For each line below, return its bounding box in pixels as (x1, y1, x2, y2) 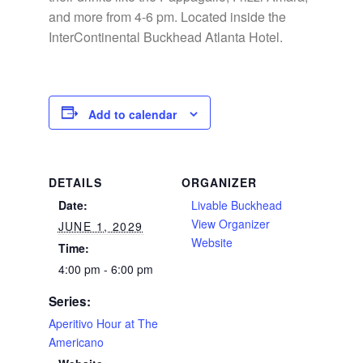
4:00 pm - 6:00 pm (58, 260, 153, 277)
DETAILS (48, 173, 102, 190)
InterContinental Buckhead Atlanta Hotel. (48, 28, 283, 47)
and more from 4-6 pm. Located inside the (48, 7, 286, 27)
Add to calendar (88, 105, 177, 122)
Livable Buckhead (190, 196, 282, 213)
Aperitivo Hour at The (48, 314, 158, 331)
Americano (48, 333, 104, 350)
